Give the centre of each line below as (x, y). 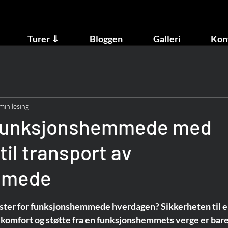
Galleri (167, 39)
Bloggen (106, 39)
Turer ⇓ (43, 39)
